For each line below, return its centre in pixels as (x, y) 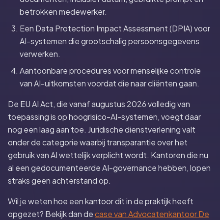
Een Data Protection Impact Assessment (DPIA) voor (115, 28)
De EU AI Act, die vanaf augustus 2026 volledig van (99, 104)
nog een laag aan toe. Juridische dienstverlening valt (102, 129)
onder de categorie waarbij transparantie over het (98, 142)
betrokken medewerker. (63, 12)
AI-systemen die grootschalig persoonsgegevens (110, 41)
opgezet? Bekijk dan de (51, 214)
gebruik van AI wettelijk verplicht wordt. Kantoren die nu (108, 155)
